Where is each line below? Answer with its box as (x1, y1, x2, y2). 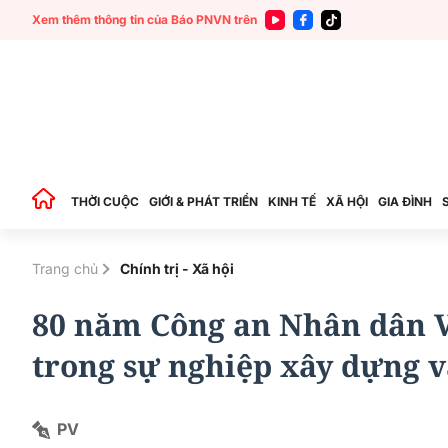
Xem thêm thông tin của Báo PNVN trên (32, 12, 257, 27)
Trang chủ (32, 260, 98, 277)
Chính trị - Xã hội (120, 260, 234, 277)
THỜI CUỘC (71, 194, 139, 209)
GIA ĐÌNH (378, 194, 432, 209)
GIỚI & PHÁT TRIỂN (149, 194, 258, 209)
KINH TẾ (268, 194, 316, 209)
